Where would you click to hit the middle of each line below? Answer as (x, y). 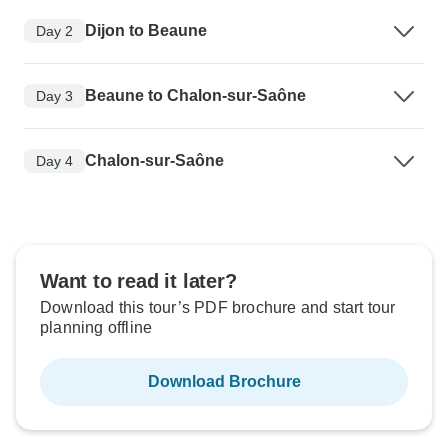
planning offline (96, 328)
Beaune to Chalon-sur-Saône (195, 96)
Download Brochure (224, 382)
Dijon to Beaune (146, 31)
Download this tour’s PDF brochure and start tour (218, 308)
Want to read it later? (138, 281)
